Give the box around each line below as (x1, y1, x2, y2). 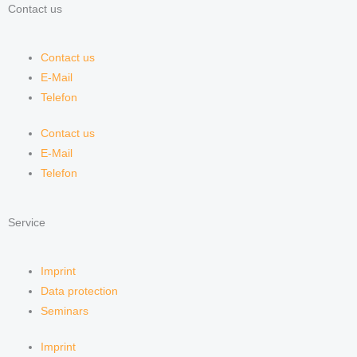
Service (8, 216, 45, 229)
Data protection (41, 284, 119, 297)
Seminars (41, 304, 89, 317)
